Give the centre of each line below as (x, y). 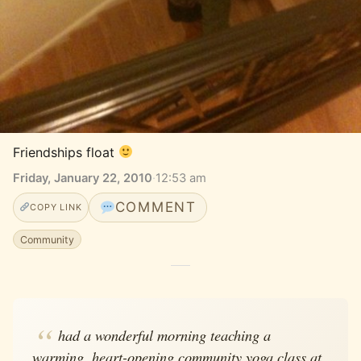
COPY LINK (56, 207)
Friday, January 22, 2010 (83, 178)
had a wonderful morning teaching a (164, 334)
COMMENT (156, 207)
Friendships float (66, 152)
